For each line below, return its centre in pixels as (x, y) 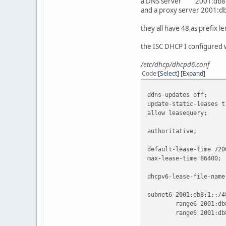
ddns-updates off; (177, 94)
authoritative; (172, 131)
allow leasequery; (177, 112)
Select (168, 73)
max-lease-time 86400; (184, 158)
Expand (193, 73)
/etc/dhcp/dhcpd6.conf (175, 64)
